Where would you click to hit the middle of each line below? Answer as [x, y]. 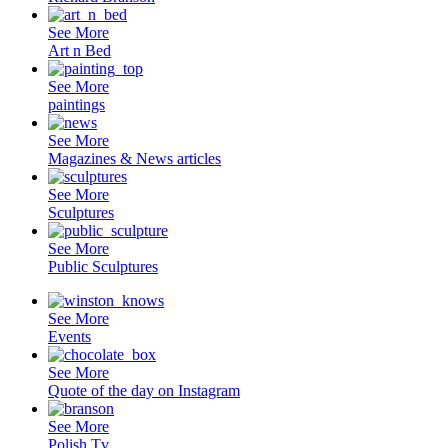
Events [69, 336]
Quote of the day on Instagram [144, 390]
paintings [76, 104]
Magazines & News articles [134, 158]
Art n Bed [79, 50]
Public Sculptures [103, 266]
